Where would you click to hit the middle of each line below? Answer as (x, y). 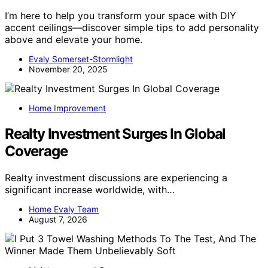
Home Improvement (67, 108)
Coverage (36, 151)
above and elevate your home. (74, 39)
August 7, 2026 (58, 219)
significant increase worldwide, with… (90, 189)
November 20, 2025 (68, 69)
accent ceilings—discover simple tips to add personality (132, 27)
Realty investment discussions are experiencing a (116, 177)
